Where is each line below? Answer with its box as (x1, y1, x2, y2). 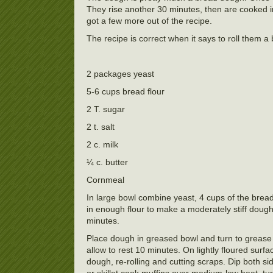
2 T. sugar (87, 104, 125, 114)
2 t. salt (87, 121, 115, 132)
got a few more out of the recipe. (87, 15, 212, 26)
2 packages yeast (87, 68, 154, 79)
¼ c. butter (87, 157, 128, 167)
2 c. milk (87, 139, 118, 149)
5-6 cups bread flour (87, 86, 165, 96)
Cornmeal (87, 174, 124, 185)
